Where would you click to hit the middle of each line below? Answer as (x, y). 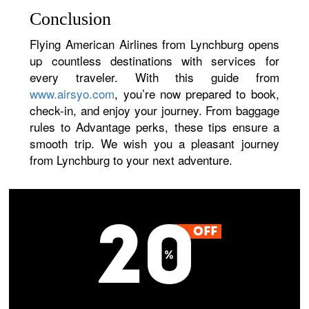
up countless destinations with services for (154, 60)
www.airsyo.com (72, 93)
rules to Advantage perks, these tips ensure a (154, 127)
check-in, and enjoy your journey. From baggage (154, 110)
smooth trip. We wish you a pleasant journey (154, 143)
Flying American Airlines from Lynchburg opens (154, 44)
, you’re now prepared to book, (197, 93)
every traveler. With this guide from (154, 77)
